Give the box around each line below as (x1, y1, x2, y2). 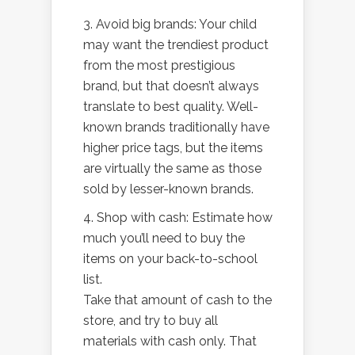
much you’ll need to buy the (83, 231, 245, 246)
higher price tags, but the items (83, 140, 263, 156)
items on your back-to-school (83, 251, 258, 267)
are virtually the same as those (83, 161, 261, 177)
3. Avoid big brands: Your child (83, 17, 257, 32)
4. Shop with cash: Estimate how (83, 210, 273, 226)
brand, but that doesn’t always (83, 78, 259, 94)
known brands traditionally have (83, 120, 269, 136)
